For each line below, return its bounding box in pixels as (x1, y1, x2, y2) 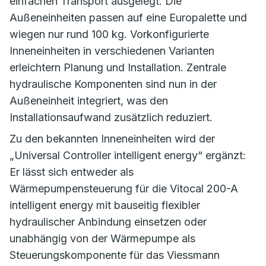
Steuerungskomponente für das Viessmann (9, 249, 220, 262)
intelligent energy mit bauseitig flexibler (9, 199, 200, 212)
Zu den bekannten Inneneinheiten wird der (9, 132, 215, 145)
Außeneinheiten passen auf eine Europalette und (9, 11, 247, 24)
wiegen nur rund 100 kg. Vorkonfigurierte (9, 28, 209, 41)
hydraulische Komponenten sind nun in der (9, 78, 217, 91)
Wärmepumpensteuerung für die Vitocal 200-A (9, 182, 238, 195)
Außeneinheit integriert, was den (9, 94, 168, 107)
